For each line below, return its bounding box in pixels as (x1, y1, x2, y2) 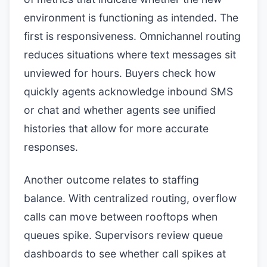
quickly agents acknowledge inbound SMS (24, 85, 233, 98)
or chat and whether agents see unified (24, 104, 216, 116)
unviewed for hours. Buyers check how (24, 67, 216, 79)
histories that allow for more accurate (24, 122, 209, 135)
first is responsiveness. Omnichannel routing (24, 30, 241, 42)
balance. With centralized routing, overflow (24, 192, 237, 204)
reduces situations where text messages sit (24, 48, 236, 61)
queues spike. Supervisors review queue (24, 229, 223, 241)
